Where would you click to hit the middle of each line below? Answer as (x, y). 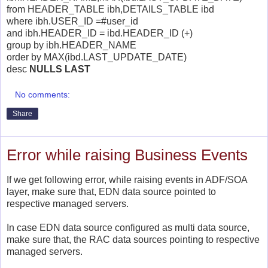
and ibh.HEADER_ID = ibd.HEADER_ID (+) (100, 33)
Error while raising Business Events (127, 155)
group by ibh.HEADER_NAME (71, 45)
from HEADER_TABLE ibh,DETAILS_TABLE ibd (110, 9)
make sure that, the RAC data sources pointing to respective (133, 240)
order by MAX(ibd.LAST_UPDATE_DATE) (97, 57)
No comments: (43, 95)
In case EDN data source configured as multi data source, (128, 228)
